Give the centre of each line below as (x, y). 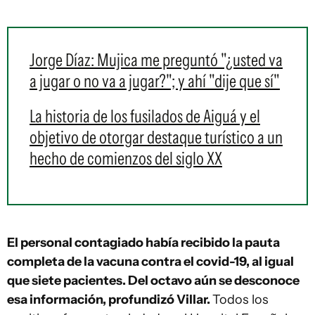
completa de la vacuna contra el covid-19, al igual (150, 262)
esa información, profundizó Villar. (110, 300)
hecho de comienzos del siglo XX (126, 158)
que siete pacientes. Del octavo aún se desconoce (153, 281)
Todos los (240, 300)
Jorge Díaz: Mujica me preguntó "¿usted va (156, 60)
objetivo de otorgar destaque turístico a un (156, 137)
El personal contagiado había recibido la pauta (143, 243)
